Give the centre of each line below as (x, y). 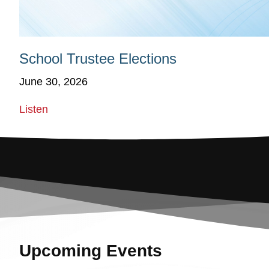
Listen (34, 110)
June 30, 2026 (53, 81)
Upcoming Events (91, 251)
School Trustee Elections (98, 58)
